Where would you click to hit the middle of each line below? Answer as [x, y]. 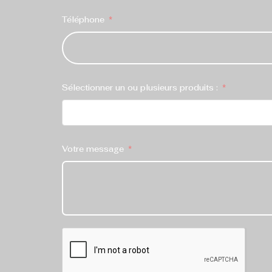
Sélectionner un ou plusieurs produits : [140, 87]
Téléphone [83, 19]
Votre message [93, 149]
